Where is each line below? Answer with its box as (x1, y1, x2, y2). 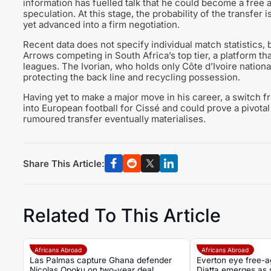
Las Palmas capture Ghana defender (29, 255, 172, 266)
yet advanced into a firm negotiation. (22, 18, 180, 30)
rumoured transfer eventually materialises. (22, 113, 206, 125)
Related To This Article (22, 204, 221, 226)
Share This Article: (22, 157, 105, 169)
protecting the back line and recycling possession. (22, 71, 240, 83)
